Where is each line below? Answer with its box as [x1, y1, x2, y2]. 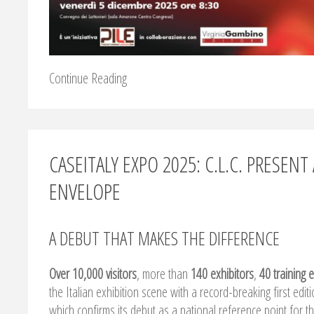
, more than [137, 264, 191, 284]
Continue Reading [49, 69, 127, 88]
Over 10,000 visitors [49, 264, 137, 284]
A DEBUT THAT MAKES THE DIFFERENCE [49, 226, 280, 252]
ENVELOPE [49, 177, 121, 207]
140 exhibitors [191, 264, 254, 284]
